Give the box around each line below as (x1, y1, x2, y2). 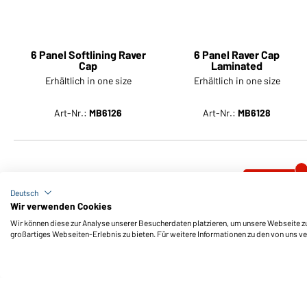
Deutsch (10, 188, 38, 197)
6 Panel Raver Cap (194, 47, 280, 61)
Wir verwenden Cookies (10, 200, 112, 212)
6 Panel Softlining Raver (30, 195, 146, 209)
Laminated (211, 58, 263, 72)
